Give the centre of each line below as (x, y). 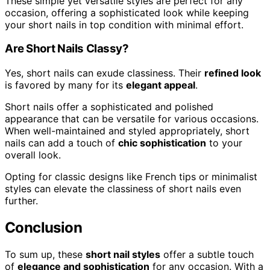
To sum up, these (45, 254)
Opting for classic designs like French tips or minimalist (131, 177)
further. (21, 201)
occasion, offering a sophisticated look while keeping (127, 12)
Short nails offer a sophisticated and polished (109, 107)
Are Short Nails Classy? (67, 49)
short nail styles (123, 254)
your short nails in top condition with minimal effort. (124, 24)
